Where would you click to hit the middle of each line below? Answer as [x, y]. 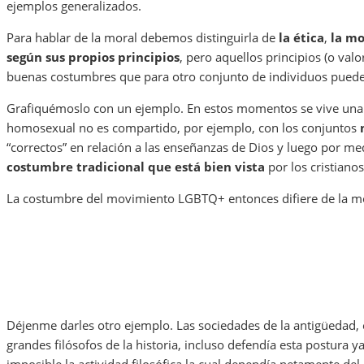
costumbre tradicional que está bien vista [136, 167]
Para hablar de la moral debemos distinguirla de [143, 38]
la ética [301, 38]
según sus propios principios [93, 57]
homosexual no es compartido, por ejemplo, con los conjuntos [183, 128]
